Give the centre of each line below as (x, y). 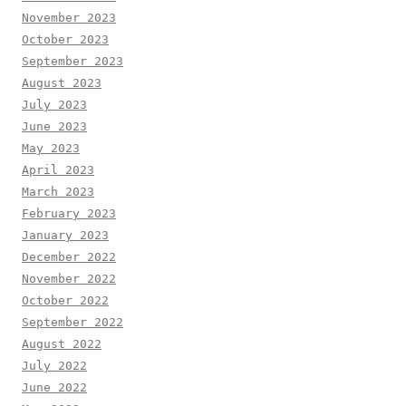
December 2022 (69, 256)
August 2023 (62, 82)
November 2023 (69, 17)
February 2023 (69, 213)
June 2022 (54, 387)
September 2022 (72, 322)
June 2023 (54, 126)
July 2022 (54, 365)
